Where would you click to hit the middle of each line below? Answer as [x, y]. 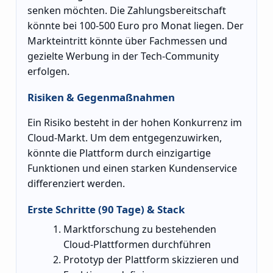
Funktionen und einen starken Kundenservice [132, 168]
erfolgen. [48, 72]
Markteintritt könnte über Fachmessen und [127, 41]
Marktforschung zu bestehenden [140, 229]
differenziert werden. [76, 184]
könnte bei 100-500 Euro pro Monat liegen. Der [136, 26]
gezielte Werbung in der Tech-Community [123, 56]
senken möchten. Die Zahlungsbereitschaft [127, 11]
